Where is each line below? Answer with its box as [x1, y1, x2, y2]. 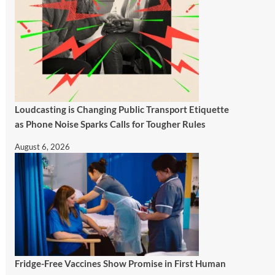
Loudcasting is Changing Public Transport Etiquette [14, 103, 229, 115]
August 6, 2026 [14, 141, 70, 152]
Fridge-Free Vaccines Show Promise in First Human [14, 257, 226, 269]
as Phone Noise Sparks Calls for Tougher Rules [14, 118, 206, 130]
